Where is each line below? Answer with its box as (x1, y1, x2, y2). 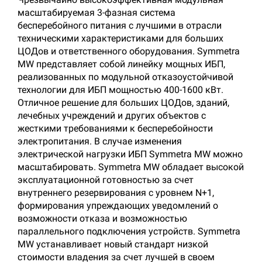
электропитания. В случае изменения (18, 136, 182, 147)
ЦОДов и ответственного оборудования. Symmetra (18, 46, 240, 57)
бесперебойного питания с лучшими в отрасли (18, 20, 222, 31)
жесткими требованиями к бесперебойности (18, 123, 213, 134)
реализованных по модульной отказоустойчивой (18, 71, 233, 82)
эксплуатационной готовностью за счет (18, 174, 194, 185)
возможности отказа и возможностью (18, 213, 187, 224)
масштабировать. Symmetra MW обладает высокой (18, 161, 244, 173)
